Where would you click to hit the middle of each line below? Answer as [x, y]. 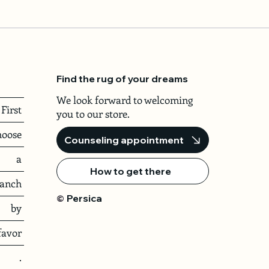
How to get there [130, 171]
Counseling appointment [124, 140]
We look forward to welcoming [124, 99]
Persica [84, 198]
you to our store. [93, 113]
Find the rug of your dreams [122, 79]
